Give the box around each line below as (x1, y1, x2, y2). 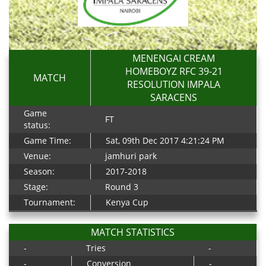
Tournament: (24, 197, 75, 208)
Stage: (24, 181, 48, 192)
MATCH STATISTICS (91, 226, 175, 239)
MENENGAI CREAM (132, 52, 215, 65)
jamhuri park (105, 150, 157, 161)
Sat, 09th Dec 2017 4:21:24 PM (106, 135, 224, 146)
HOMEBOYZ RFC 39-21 (125, 65, 223, 78)
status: (24, 119, 50, 131)
